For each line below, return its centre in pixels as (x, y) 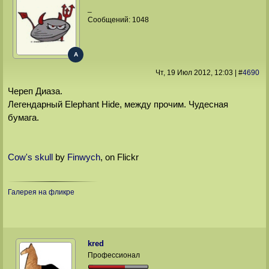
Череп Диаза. (35, 91)
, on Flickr (119, 157)
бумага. (23, 118)
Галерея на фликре (41, 192)
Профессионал (114, 255)
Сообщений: (110, 20)
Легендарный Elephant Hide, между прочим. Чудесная (118, 104)
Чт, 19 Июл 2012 (183, 72)
